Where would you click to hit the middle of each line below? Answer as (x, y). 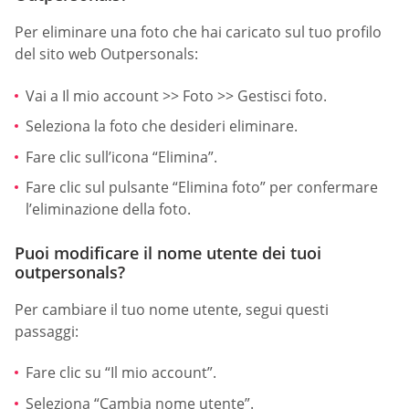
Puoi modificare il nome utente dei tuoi (168, 252)
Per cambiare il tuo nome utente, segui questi (172, 309)
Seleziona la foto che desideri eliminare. (162, 126)
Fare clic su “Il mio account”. (121, 373)
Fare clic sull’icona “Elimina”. (121, 157)
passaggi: (47, 331)
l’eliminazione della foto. (108, 210)
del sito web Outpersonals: (106, 54)
